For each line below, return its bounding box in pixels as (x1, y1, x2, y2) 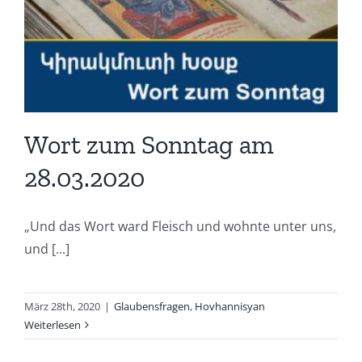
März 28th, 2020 (24, 298, 100, 314)
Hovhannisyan (195, 298, 265, 314)
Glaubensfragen (114, 298, 190, 314)
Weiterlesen (24, 317, 81, 332)
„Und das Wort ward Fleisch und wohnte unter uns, (24, 217, 336, 235)
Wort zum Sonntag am (24, 128, 274, 160)
